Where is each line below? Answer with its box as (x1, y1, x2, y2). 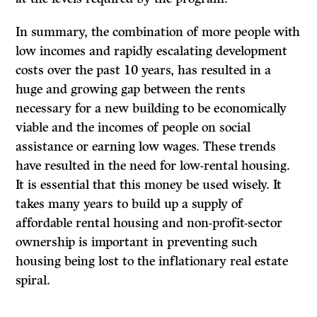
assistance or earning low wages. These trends (16, 139, 277, 155)
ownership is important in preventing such (16, 234, 258, 250)
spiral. (16, 272, 51, 289)
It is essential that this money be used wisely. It (16, 177, 282, 193)
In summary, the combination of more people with (16, 24, 301, 40)
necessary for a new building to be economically (16, 100, 287, 117)
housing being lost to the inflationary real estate (16, 253, 289, 270)
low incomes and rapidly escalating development (16, 43, 288, 59)
